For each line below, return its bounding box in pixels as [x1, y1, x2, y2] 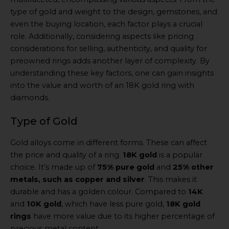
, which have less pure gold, [61, 199, 166, 209]
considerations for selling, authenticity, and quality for [10, 43, 207, 53]
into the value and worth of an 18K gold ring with [10, 80, 194, 90]
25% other [173, 163, 214, 172]
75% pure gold [97, 163, 154, 172]
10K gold [27, 199, 61, 209]
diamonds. [10, 93, 50, 102]
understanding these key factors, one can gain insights [10, 68, 214, 78]
